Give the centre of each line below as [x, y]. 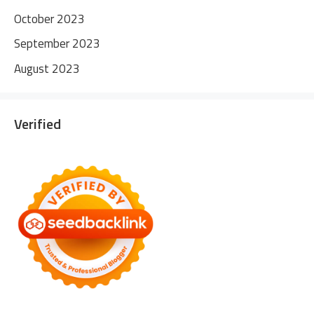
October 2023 [49, 19]
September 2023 [57, 43]
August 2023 [47, 68]
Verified [37, 123]
